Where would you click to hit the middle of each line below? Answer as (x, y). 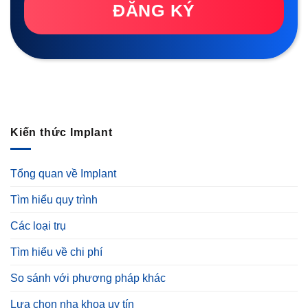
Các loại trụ (38, 226)
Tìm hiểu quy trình (54, 200)
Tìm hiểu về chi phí (56, 252)
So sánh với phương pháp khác (88, 278)
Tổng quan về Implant (63, 174)
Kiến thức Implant (62, 132)
